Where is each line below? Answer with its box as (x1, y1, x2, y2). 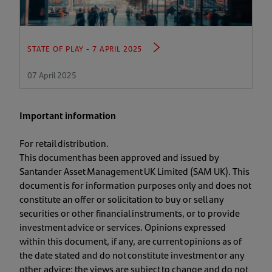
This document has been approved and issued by (19, 149, 219, 164)
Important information (19, 107, 116, 122)
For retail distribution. (19, 135, 109, 150)
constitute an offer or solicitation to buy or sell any (19, 191, 224, 206)
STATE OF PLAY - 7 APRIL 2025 (27, 42, 143, 54)
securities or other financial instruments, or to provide (19, 205, 240, 220)
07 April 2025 (27, 68, 76, 81)
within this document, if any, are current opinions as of (19, 233, 242, 248)
